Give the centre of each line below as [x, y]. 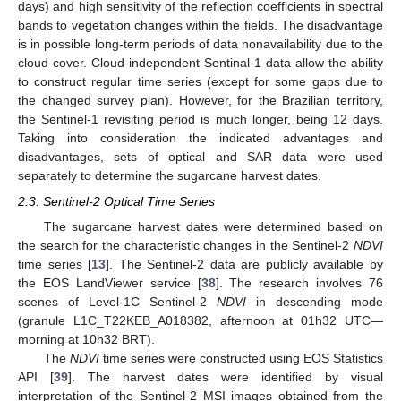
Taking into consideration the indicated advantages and [200, 138]
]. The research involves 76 [299, 282]
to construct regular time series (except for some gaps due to [200, 82]
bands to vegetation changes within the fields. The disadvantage [200, 26]
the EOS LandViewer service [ [110, 282]
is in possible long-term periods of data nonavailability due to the [200, 44]
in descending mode [315, 301]
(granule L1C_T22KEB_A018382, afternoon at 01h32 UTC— [200, 320]
